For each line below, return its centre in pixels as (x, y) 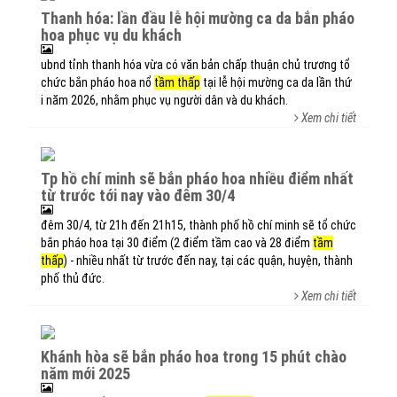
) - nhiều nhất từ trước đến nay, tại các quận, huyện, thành (208, 261)
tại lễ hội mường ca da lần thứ (276, 82)
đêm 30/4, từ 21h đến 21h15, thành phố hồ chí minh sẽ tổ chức (198, 225)
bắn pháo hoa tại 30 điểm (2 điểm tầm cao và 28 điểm (177, 243)
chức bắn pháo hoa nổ (97, 82)
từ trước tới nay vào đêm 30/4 (138, 195)
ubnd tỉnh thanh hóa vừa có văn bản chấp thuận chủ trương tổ (195, 65)
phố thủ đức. (73, 278)
